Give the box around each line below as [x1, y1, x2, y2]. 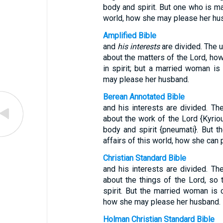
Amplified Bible [103, 31, 156, 40]
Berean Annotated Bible [103, 92, 185, 102]
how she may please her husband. [103, 197, 221, 207]
